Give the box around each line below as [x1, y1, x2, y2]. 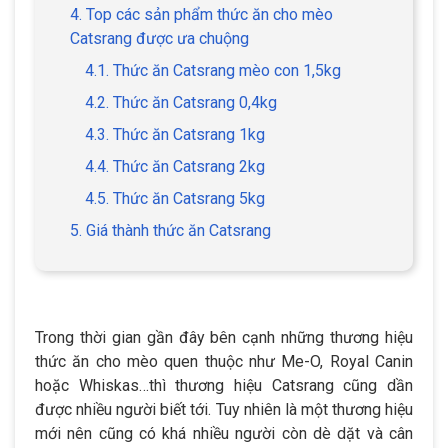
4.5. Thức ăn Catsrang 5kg [85, 188, 265, 208]
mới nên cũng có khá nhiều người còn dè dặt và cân [35, 423, 413, 443]
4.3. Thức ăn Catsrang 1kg [85, 124, 265, 144]
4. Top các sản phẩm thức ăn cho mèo [70, 4, 333, 24]
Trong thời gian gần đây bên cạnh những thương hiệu [35, 327, 413, 347]
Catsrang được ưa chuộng [70, 28, 249, 48]
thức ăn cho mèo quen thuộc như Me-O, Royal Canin [35, 351, 413, 371]
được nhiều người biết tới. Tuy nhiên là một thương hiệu [35, 399, 413, 419]
